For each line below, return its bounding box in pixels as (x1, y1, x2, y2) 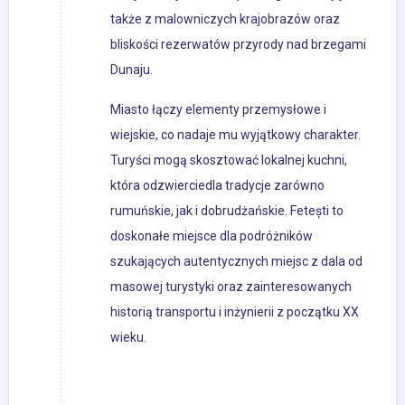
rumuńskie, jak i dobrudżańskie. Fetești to (110, 203, 344, 219)
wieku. (110, 330, 146, 345)
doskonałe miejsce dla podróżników (110, 229, 313, 244)
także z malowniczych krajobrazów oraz (110, 12, 340, 27)
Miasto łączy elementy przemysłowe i (110, 102, 326, 118)
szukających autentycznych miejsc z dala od (110, 254, 363, 269)
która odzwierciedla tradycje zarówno (110, 178, 325, 193)
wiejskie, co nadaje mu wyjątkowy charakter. (110, 127, 361, 143)
